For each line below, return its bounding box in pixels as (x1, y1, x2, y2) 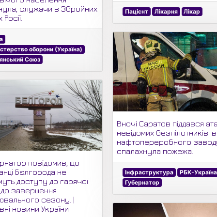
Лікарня (154, 8, 178, 15)
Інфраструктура (125, 168, 174, 176)
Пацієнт (125, 8, 149, 15)
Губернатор (125, 178, 160, 186)
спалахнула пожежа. (117, 146, 194, 155)
